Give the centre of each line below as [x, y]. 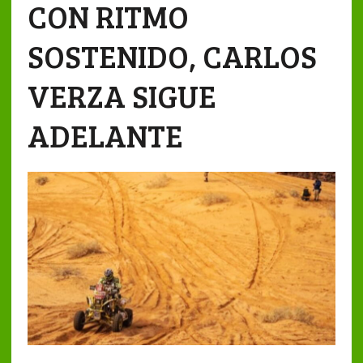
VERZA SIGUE [122, 96]
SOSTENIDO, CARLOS [172, 56]
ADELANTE [105, 135]
